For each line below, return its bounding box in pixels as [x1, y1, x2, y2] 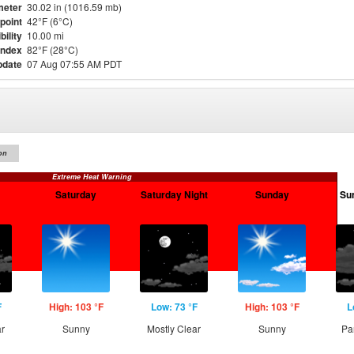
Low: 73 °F [150, 299, 198, 314]
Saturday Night [140, 187, 208, 201]
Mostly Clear [147, 322, 201, 335]
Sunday [254, 187, 289, 201]
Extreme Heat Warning [51, 171, 132, 182]
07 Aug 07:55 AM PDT [27, 57, 122, 70]
